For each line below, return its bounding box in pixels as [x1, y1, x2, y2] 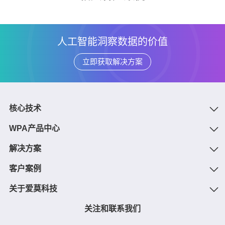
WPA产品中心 [9, 124, 60, 133]
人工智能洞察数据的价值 [57, 36, 168, 48]
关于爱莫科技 [9, 184, 57, 193]
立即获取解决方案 [82, 57, 143, 66]
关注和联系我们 [84, 204, 141, 213]
